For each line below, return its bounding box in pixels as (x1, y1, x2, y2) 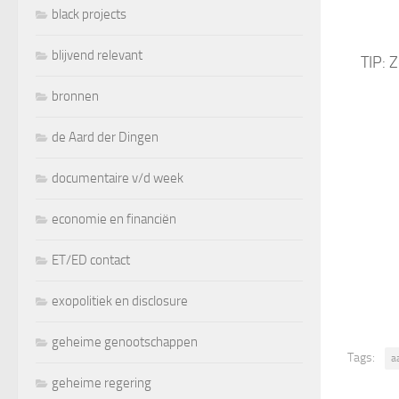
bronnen (52, 87, 99, 104)
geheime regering (52, 374, 151, 391)
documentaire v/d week (52, 169, 183, 186)
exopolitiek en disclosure (52, 292, 188, 309)
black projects (52, 5, 126, 22)
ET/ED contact (52, 251, 130, 268)
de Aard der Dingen (52, 128, 159, 145)
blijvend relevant (52, 46, 142, 63)
